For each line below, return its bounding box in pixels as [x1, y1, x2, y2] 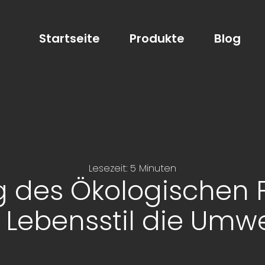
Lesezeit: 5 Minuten [89, 161, 176, 175]
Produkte [130, 30, 185, 47]
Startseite [39, 30, 100, 47]
